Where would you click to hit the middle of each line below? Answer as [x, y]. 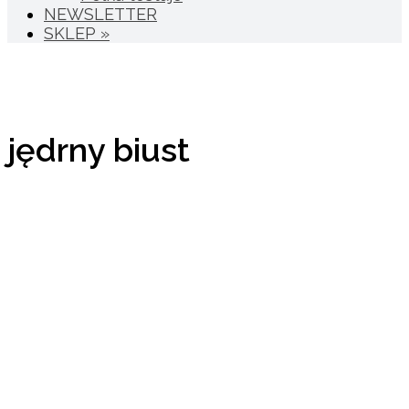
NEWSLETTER [100, 15]
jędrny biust [99, 149]
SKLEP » [77, 34]
